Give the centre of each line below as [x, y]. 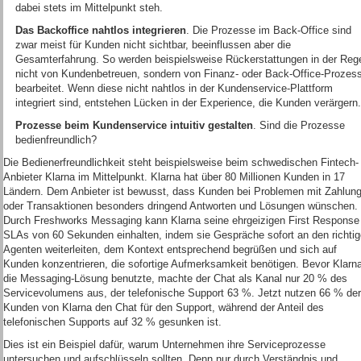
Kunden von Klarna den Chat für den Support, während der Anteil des [164, 307]
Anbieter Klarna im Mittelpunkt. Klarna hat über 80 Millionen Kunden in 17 [174, 177]
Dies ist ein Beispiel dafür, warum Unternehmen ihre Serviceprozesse [164, 344]
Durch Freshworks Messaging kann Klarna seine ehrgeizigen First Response [181, 220]
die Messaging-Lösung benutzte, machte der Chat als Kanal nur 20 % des [175, 278]
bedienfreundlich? [56, 140]
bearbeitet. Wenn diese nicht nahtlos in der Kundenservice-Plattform [174, 88]
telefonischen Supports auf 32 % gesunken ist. [112, 322]
